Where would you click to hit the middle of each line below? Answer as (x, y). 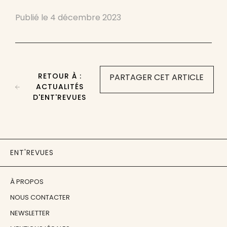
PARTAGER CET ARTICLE (157, 77)
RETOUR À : (60, 76)
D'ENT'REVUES (60, 97)
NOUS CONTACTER (40, 197)
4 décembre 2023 (86, 17)
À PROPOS (27, 181)
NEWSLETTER (30, 213)
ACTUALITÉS (60, 86)
